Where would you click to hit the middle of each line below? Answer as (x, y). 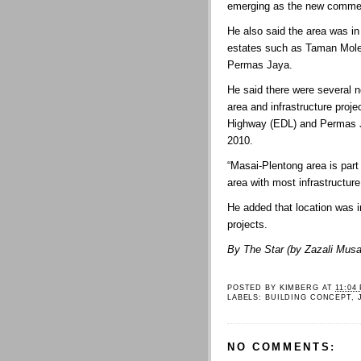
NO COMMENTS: (282, 347)
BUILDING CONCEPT (308, 297)
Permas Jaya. (260, 64)
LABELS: (246, 297)
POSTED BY (253, 287)
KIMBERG (299, 287)
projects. (247, 224)
